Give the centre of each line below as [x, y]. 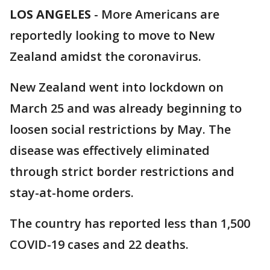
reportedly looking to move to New [112, 35]
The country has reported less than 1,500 [130, 223]
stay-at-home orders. [72, 193]
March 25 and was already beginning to [126, 108]
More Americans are [160, 14]
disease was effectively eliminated [110, 150]
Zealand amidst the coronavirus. [105, 56]
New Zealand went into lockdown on [117, 87]
